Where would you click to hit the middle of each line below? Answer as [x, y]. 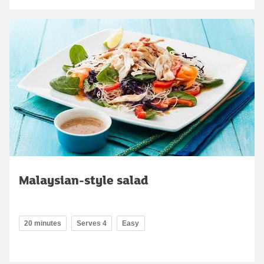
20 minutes [43, 224]
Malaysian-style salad [84, 180]
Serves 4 [92, 224]
